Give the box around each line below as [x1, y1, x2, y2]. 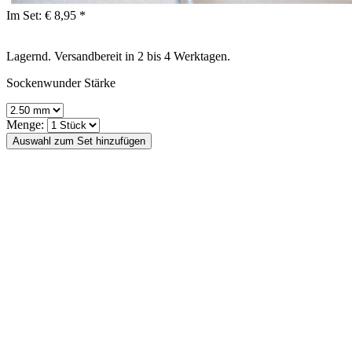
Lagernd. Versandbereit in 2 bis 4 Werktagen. [6, 49, 230, 63]
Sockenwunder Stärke [6, 75, 115, 90]
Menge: [6, 117, 44, 131]
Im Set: [6, 8, 42, 22]
